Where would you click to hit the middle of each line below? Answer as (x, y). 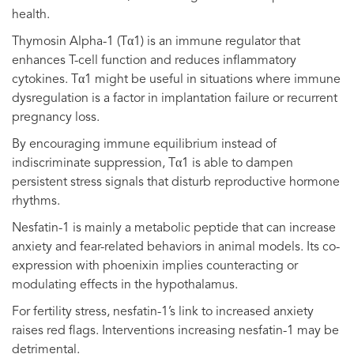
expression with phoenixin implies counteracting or (155, 266)
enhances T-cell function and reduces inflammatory (154, 60)
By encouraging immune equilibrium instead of (144, 144)
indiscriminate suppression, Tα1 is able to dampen (153, 163)
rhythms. (36, 201)
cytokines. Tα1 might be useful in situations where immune (176, 79)
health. (31, 15)
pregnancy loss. (56, 117)
